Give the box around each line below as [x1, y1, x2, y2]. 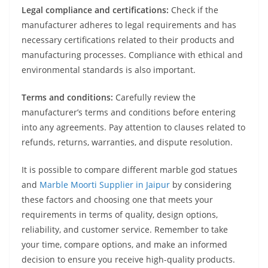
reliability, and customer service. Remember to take [22, 224, 228, 236]
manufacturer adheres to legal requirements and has [22, 19, 236, 31]
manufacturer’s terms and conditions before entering [22, 106, 236, 118]
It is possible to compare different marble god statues [22, 164, 237, 176]
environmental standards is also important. [22, 64, 196, 76]
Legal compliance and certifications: [22, 4, 169, 16]
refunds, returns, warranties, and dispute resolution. [22, 136, 233, 148]
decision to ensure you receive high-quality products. [22, 254, 235, 266]
